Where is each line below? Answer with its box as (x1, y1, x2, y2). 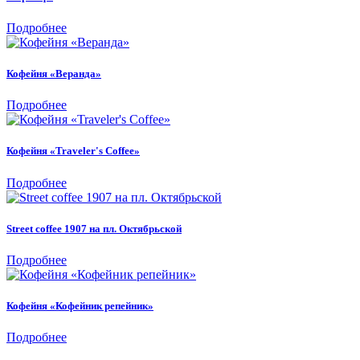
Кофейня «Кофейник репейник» (6, 300, 153, 313)
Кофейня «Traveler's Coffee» (6, 145, 140, 157)
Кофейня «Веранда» (6, 67, 101, 80)
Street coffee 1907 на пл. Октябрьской (6, 222, 182, 235)
